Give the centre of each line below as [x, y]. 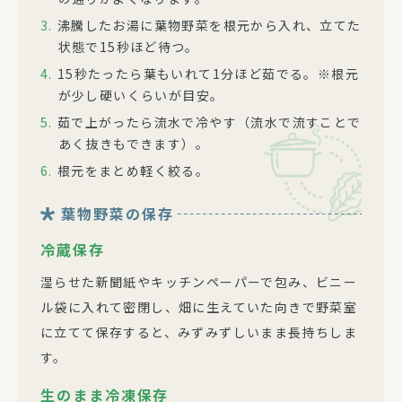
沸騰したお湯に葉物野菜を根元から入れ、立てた [209, 25]
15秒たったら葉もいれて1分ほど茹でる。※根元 [208, 74]
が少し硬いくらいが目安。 [141, 95]
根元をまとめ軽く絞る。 [133, 170]
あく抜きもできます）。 [133, 144]
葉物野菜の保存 [118, 214]
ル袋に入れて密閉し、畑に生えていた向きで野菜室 [199, 306]
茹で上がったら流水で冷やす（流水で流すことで [209, 122]
